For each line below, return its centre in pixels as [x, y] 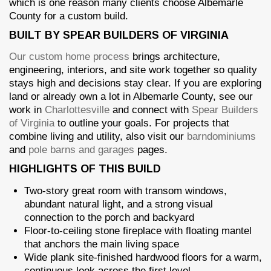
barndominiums [221, 136]
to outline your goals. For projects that [142, 123]
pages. [151, 149]
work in [27, 109]
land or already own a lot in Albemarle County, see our [131, 96]
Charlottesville [77, 109]
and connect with [151, 109]
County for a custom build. [69, 16]
